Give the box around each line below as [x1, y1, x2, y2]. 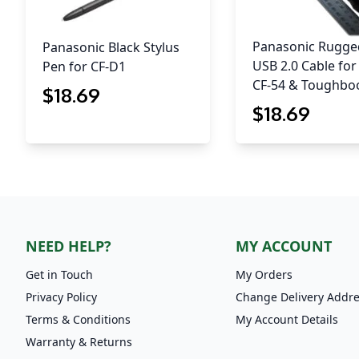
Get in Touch [26, 267, 93, 283]
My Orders [236, 267, 293, 283]
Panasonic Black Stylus [42, 38, 179, 57]
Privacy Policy [26, 289, 97, 305]
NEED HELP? [26, 236, 111, 256]
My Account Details [236, 312, 339, 328]
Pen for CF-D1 [42, 58, 126, 76]
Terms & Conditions [26, 312, 131, 328]
